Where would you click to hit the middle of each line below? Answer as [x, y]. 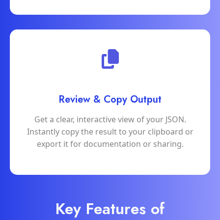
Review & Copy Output [110, 100]
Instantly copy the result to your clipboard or [110, 132]
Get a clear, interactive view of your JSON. [110, 120]
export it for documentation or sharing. [110, 144]
